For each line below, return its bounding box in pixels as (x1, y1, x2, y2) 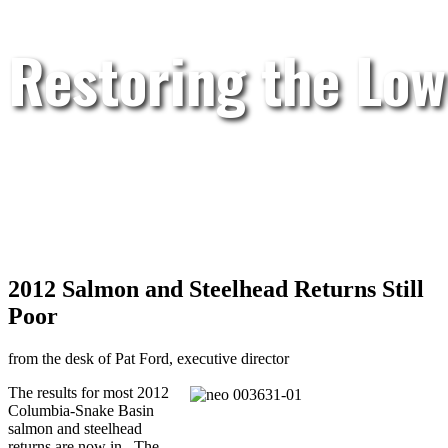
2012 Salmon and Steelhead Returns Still (8, 275, 424, 302)
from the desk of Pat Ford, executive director (8, 349, 289, 367)
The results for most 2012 (8, 383, 169, 401)
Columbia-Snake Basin (8, 401, 154, 419)
